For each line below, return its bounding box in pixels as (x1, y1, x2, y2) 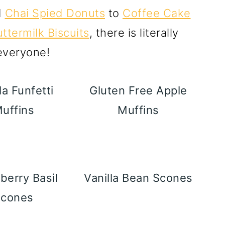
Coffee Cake (123, 7, 191, 20)
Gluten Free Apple (89, 84, 187, 97)
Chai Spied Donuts (5, 7, 105, 20)
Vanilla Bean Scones (84, 171, 193, 184)
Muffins (118, 103, 159, 117)
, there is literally (89, 26, 179, 39)
